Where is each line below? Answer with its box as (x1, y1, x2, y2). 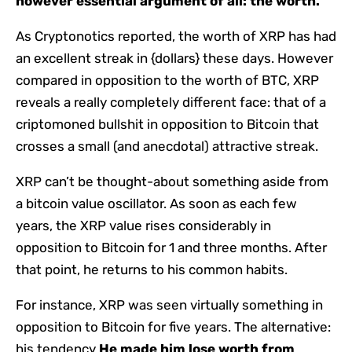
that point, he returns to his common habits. (16, 261, 288, 277)
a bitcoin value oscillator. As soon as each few (16, 195, 297, 211)
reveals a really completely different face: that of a (16, 93, 326, 110)
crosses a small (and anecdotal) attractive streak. (16, 137, 318, 154)
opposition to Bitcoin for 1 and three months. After (16, 239, 327, 255)
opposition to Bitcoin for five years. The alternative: (16, 318, 331, 335)
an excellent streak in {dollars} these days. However (16, 49, 333, 66)
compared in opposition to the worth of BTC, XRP (16, 71, 319, 88)
